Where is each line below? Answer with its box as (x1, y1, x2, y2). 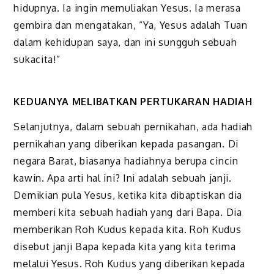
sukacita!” (13, 53, 61, 65)
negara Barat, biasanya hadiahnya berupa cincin (13, 154, 239, 167)
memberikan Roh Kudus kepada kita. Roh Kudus (13, 223, 242, 235)
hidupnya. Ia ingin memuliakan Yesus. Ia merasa (13, 1, 241, 14)
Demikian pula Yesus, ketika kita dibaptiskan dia (13, 188, 243, 201)
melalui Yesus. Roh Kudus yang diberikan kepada (13, 257, 245, 270)
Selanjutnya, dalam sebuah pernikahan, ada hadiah (13, 120, 253, 133)
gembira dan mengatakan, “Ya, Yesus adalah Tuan (13, 18, 248, 31)
